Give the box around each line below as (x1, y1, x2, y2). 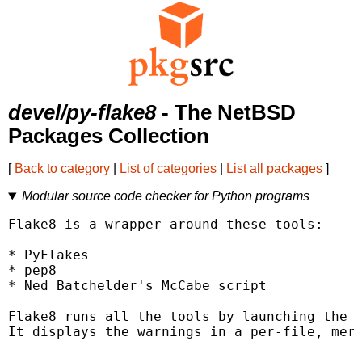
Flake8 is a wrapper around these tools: (8, 217, 323, 233)
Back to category (15, 162, 110, 176)
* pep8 (8, 263, 57, 279)
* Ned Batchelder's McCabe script (8, 278, 267, 294)
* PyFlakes (8, 247, 89, 263)
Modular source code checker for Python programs (21, 189, 309, 204)
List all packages (226, 162, 322, 176)
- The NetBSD (156, 101, 296, 124)
